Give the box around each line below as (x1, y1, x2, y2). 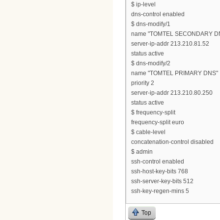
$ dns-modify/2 (131, 60, 170, 67)
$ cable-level (131, 129, 165, 136)
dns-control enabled (131, 11, 185, 18)
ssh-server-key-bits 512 (131, 178, 193, 185)
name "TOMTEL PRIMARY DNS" (131, 70, 218, 77)
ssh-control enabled (131, 158, 184, 165)
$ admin (131, 148, 153, 156)
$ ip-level (131, 1, 156, 8)
